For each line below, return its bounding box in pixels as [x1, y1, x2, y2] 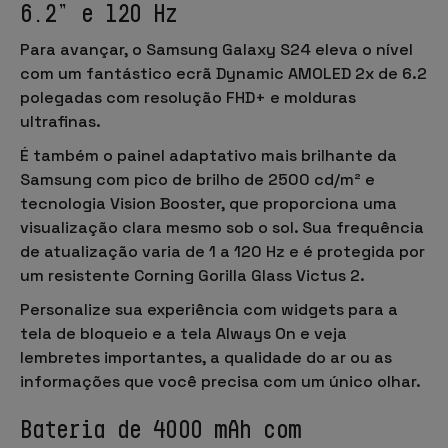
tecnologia [20, 192, 110, 214]
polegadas [20, 86, 102, 108]
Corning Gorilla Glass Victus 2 [134, 264, 360, 286]
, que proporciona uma [221, 192, 397, 214]
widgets [281, 298, 344, 320]
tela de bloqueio [20, 322, 148, 344]
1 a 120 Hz [209, 240, 285, 262]
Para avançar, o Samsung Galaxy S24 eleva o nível [20, 38, 413, 60]
